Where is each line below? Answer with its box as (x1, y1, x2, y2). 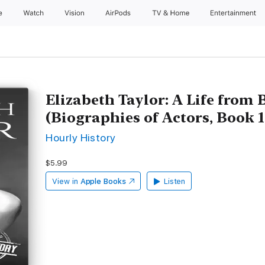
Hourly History (46, 131, 116, 144)
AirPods (105, 9, 133, 17)
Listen (163, 177, 186, 186)
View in (52, 177, 78, 186)
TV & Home (151, 9, 192, 17)
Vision (64, 9, 86, 17)
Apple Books (80, 177, 126, 186)
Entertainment (211, 9, 258, 17)
